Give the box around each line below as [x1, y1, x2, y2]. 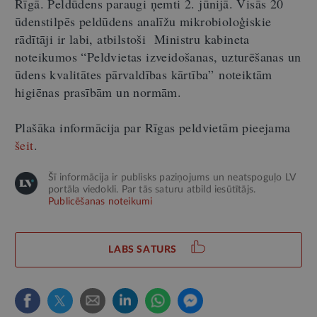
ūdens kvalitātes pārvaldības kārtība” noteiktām [15, 66, 272, 83]
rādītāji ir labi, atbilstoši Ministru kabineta [15, 30, 250, 47]
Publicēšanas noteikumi [48, 197, 153, 207]
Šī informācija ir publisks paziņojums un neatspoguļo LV [48, 173, 296, 183]
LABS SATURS [108, 245, 177, 255]
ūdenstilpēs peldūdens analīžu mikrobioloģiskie [15, 13, 272, 30]
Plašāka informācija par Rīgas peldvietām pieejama [15, 119, 291, 136]
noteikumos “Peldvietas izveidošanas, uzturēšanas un [15, 48, 301, 65]
